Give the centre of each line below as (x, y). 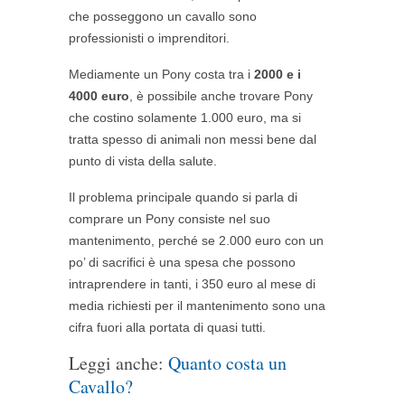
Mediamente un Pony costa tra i (161, 74)
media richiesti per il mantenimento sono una (197, 305)
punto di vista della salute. (143, 160)
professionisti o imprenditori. (149, 38)
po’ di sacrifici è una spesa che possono (182, 262)
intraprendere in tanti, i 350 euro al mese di (192, 283)
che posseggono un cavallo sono (163, 16)
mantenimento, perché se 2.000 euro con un (196, 240)
